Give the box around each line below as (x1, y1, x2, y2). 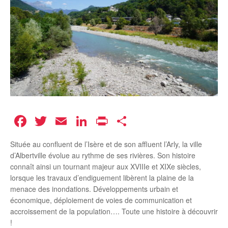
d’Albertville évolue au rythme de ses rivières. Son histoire (10, 150, 195, 161)
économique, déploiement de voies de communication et (10, 195, 192, 206)
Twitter (49, 109, 97, 133)
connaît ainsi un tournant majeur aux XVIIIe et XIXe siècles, (10, 161, 201, 172)
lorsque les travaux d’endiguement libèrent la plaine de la (10, 173, 194, 183)
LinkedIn (90, 109, 151, 133)
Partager (130, 109, 193, 133)
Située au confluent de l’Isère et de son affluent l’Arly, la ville (10, 139, 202, 150)
